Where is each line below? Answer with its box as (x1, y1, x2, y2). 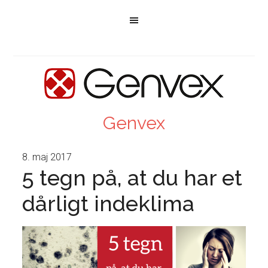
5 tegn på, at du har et (22, 165, 243, 190)
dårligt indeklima (22, 191, 195, 216)
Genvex (103, 112, 165, 133)
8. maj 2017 (22, 151, 72, 163)
